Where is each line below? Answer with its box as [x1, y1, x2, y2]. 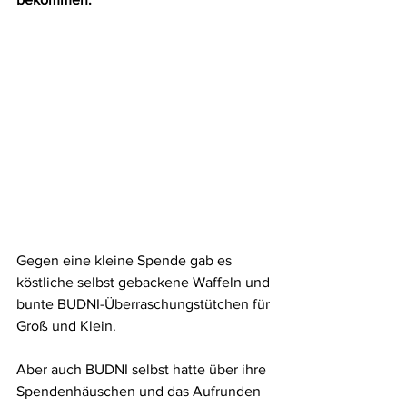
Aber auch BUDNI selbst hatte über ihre [16, 362, 270, 378]
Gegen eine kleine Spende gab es [16, 253, 235, 269]
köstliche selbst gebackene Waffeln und [16, 274, 273, 291]
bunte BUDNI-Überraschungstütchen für [16, 296, 273, 313]
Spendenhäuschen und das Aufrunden [16, 383, 264, 400]
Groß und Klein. [16, 318, 116, 334]
